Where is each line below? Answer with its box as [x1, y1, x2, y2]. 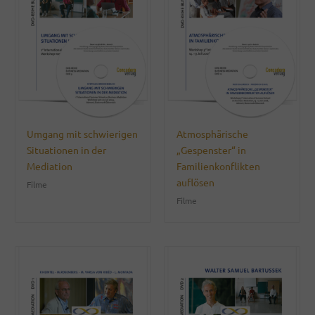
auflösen [176, 176, 214, 189]
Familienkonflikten [176, 160, 260, 173]
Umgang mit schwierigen [27, 127, 139, 141]
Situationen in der [27, 143, 107, 157]
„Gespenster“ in [176, 143, 246, 157]
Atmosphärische [176, 127, 248, 141]
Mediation [27, 160, 73, 173]
